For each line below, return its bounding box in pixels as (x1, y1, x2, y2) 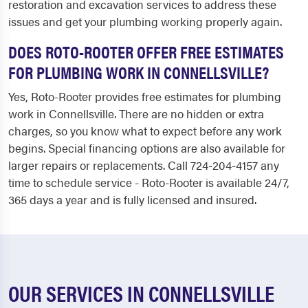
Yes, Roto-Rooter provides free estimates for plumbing (8, 88, 281, 105)
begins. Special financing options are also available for (8, 140, 285, 157)
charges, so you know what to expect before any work (8, 122, 282, 140)
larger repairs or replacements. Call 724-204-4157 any (8, 157, 279, 174)
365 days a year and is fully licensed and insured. (8, 191, 256, 208)
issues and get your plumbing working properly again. (8, 13, 282, 30)
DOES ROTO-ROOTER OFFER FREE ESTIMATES (8, 39, 284, 64)
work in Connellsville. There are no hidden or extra (8, 105, 264, 122)
